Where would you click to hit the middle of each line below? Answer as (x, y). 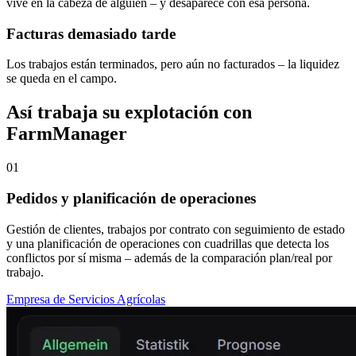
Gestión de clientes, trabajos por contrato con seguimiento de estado (176, 229)
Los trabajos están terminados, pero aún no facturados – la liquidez (173, 64)
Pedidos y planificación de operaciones (131, 198)
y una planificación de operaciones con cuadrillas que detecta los (168, 243)
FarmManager (67, 134)
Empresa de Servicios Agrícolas (86, 299)
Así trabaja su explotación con (129, 112)
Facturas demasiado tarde (91, 33)
